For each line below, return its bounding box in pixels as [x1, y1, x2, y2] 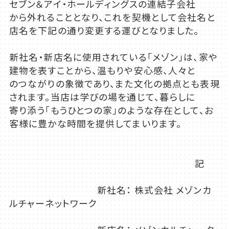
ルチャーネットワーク [9, 196, 98, 210]
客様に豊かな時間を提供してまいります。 [9, 117, 182, 130]
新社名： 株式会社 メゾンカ [9, 183, 212, 197]
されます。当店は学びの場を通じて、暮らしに [9, 90, 196, 104]
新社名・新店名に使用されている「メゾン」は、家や [9, 50, 218, 64]
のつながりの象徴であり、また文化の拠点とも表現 [9, 77, 220, 90]
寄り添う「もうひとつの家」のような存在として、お [9, 103, 214, 117]
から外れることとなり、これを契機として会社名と [9, 10, 216, 24]
